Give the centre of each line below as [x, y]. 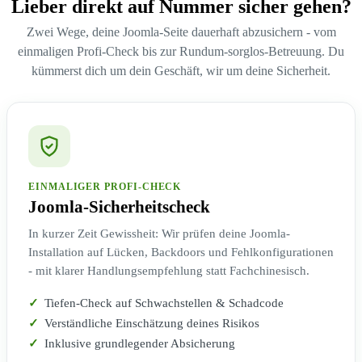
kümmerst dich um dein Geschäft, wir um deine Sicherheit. [181, 71]
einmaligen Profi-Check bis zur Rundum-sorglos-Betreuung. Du [181, 52]
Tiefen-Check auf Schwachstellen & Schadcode [164, 303]
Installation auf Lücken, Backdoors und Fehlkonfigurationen [181, 253]
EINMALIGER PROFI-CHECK [105, 187]
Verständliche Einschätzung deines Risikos [152, 324]
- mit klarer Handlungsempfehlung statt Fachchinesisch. [169, 271]
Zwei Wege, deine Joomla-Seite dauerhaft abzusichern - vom [181, 32]
